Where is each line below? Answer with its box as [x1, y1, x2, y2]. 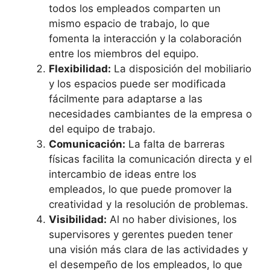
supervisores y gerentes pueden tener [49, 228, 233, 241]
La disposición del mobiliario [111, 63, 251, 75]
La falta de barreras [125, 138, 225, 151]
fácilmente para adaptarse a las [49, 93, 202, 105]
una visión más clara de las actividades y [49, 243, 248, 256]
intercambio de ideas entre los [49, 168, 196, 181]
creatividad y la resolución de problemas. [49, 198, 248, 211]
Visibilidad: [49, 213, 107, 226]
